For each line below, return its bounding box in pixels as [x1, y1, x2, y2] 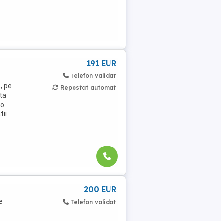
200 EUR [83, 184, 116, 195]
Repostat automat [60, 83, 116, 91]
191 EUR [86, 58, 116, 68]
